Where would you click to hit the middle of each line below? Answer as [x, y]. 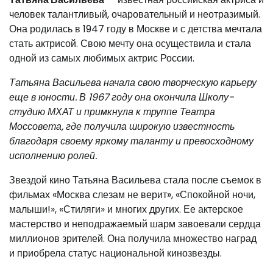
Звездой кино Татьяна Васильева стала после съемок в [135, 180]
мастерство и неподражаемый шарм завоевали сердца [135, 224]
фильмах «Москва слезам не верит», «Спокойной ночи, [132, 195]
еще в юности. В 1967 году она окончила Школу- [122, 97]
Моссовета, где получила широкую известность [122, 126]
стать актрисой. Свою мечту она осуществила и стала [130, 44]
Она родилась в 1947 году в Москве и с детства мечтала [136, 29]
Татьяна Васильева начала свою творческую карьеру [133, 83]
